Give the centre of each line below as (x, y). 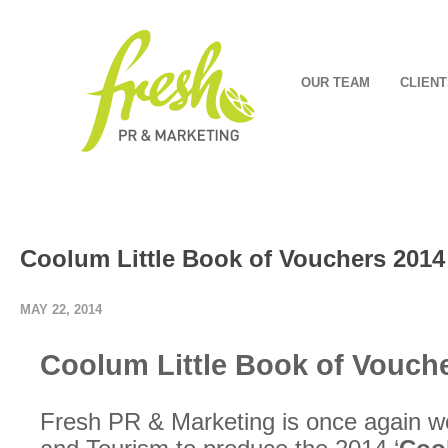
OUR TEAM (335, 82)
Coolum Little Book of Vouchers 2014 (232, 258)
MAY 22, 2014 (61, 309)
